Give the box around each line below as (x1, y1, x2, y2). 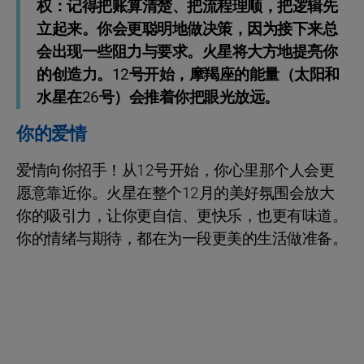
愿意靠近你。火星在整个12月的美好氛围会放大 (16, 181, 334, 205)
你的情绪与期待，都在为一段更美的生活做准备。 (16, 227, 347, 250)
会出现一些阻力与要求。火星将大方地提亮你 (37, 40, 337, 63)
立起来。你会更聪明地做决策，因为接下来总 (37, 17, 337, 41)
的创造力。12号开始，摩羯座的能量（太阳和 (37, 63, 340, 86)
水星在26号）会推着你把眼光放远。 (37, 85, 279, 109)
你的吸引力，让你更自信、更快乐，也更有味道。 (16, 204, 347, 227)
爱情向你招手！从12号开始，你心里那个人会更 (16, 158, 334, 182)
